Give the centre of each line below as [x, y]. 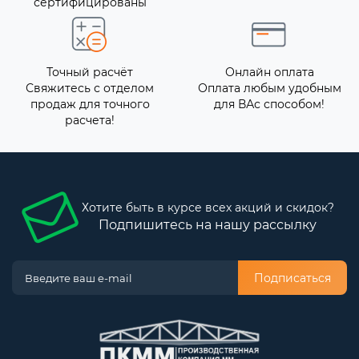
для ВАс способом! [269, 104]
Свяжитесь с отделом [90, 88]
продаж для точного [90, 104]
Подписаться [292, 278]
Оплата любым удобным [269, 88]
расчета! [90, 120]
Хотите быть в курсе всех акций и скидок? [208, 208]
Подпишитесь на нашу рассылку [208, 225]
